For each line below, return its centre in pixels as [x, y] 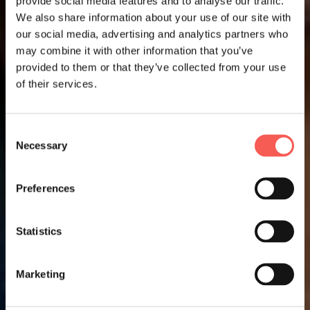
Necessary [42, 145]
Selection [26, 148]
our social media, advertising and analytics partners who [152, 34]
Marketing [40, 274]
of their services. [56, 83]
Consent [24, 131]
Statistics [39, 231]
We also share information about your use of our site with [154, 17]
